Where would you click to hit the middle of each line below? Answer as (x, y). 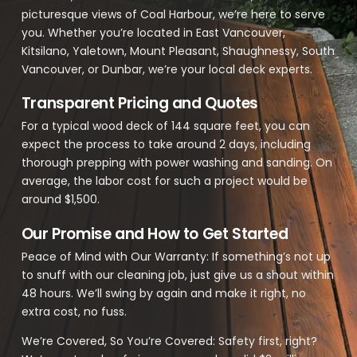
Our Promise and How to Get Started (155, 233)
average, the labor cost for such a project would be (164, 181)
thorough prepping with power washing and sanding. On (177, 163)
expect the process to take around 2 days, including (166, 145)
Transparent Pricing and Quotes (139, 104)
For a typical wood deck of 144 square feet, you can (165, 126)
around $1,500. (62, 200)
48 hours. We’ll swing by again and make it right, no (163, 293)
